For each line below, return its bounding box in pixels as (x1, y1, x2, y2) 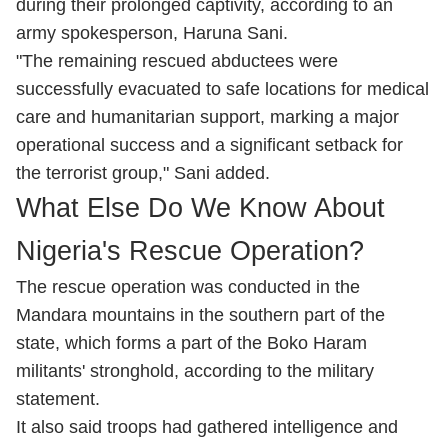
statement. (16, 389, 100, 409)
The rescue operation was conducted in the (16, 277, 360, 297)
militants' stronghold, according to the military (16, 361, 374, 381)
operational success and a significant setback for (16, 135, 403, 155)
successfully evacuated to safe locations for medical (16, 79, 429, 99)
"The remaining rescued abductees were (16, 51, 338, 71)
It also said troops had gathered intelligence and (16, 417, 398, 437)
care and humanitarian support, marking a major (16, 107, 399, 127)
